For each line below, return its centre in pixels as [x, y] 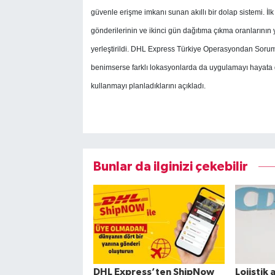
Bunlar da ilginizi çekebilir [170, 167]
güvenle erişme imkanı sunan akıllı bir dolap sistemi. [178, 12]
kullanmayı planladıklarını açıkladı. [149, 86]
